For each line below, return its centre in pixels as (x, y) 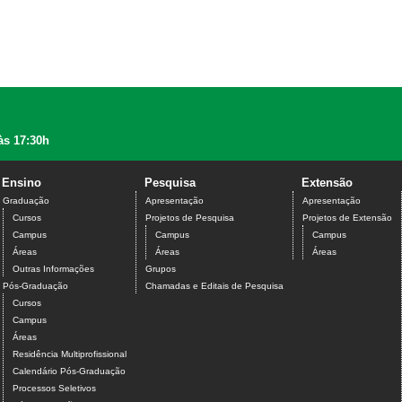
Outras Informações (53, 269)
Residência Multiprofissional (70, 354)
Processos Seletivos (54, 389)
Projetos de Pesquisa (190, 218)
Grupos (161, 269)
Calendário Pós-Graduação (69, 371)
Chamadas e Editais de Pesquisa (214, 286)
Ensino (22, 183)
